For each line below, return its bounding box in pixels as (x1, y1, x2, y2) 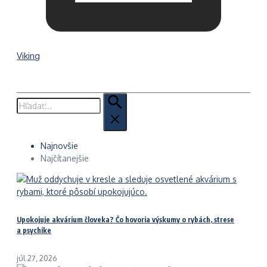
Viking (17, 49, 40, 61)
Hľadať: (16, 93, 44, 104)
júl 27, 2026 (17, 253, 57, 263)
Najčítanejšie (41, 153, 89, 163)
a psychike (17, 225, 51, 235)
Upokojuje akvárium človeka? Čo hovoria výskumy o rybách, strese (17, 215, 234, 224)
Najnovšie (41, 140, 78, 151)
